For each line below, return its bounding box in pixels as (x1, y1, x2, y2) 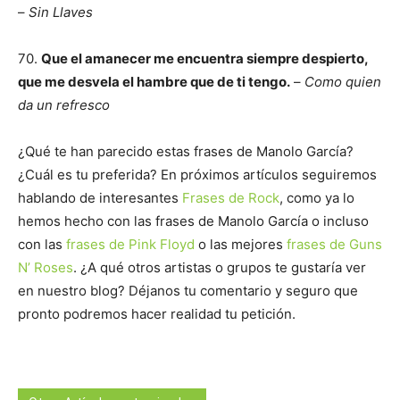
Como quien (304, 73, 381, 90)
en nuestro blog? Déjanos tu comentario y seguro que (18, 282, 358, 299)
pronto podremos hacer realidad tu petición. (18, 305, 296, 322)
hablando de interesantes (18, 189, 182, 206)
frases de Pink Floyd (66, 236, 195, 253)
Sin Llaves (29, 4, 93, 21)
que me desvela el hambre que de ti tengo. (18, 73, 290, 90)
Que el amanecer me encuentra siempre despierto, (41, 50, 368, 67)
